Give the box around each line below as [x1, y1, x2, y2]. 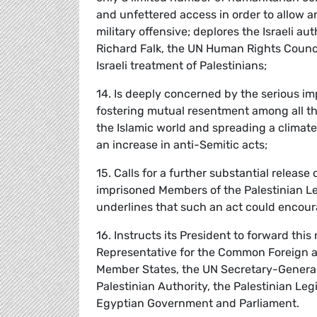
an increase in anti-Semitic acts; [96, 137, 267, 151]
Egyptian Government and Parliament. [96, 296, 299, 310]
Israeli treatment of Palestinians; [96, 58, 267, 72]
